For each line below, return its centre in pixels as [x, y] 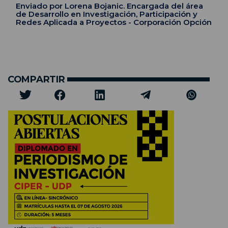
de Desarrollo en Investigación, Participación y [107, 14]
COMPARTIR [36, 79]
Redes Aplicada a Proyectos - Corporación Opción [114, 22]
